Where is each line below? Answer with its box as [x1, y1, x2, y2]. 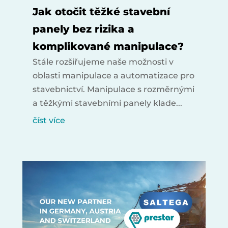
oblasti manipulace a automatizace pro [32, 70, 194, 80]
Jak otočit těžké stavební [32, 5, 170, 18]
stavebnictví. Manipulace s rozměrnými [32, 84, 194, 94]
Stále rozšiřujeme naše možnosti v [32, 56, 174, 67]
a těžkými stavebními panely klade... [32, 98, 182, 108]
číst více [32, 115, 65, 125]
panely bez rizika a [32, 22, 134, 35]
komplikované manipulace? [32, 40, 184, 52]
